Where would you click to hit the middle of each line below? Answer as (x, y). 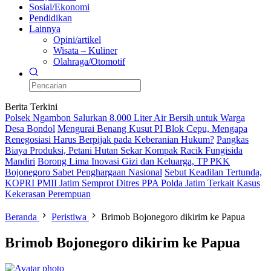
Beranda (21, 217)
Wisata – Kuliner (85, 51)
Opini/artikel (77, 40)
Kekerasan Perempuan (48, 194)
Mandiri (20, 161)
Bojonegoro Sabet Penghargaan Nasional (83, 172)
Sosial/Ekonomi (59, 7)
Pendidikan (51, 18)
